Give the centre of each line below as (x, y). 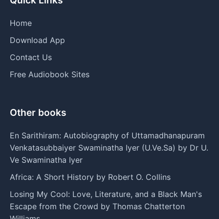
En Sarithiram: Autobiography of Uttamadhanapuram (107, 135)
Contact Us (31, 57)
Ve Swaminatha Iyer (46, 160)
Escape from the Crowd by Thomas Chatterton (97, 206)
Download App (37, 40)
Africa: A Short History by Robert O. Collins (90, 177)
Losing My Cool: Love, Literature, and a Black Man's (106, 194)
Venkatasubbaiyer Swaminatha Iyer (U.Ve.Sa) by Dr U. (109, 147)
